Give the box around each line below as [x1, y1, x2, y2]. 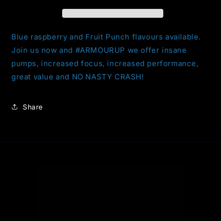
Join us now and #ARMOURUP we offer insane [11, 45, 187, 55]
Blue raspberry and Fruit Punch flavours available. [11, 32, 201, 42]
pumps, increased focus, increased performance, [11, 59, 199, 69]
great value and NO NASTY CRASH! [11, 72, 147, 82]
